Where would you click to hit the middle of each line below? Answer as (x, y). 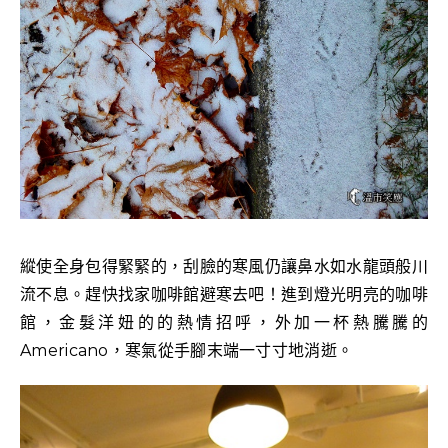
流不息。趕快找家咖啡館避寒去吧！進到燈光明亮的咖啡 (224, 294)
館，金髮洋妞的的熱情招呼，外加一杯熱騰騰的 (224, 322)
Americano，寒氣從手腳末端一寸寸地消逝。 (187, 350)
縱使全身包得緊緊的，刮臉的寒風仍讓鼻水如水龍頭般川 (224, 266)
